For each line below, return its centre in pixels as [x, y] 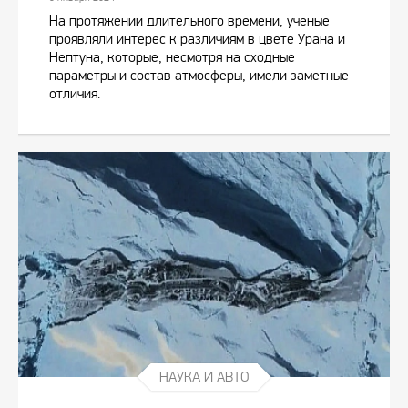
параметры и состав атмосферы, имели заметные [199, 75]
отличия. [75, 93]
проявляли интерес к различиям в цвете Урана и [197, 38]
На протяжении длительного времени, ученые [189, 20]
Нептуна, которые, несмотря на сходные [172, 56]
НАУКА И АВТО [204, 377]
